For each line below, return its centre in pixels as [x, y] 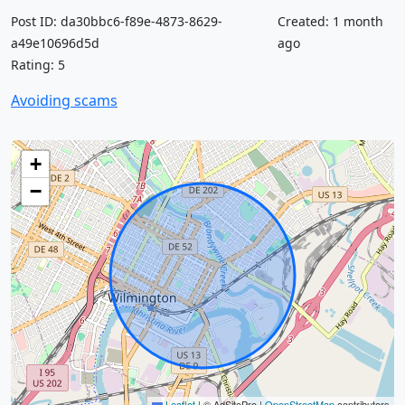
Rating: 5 [38, 65]
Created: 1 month [330, 21]
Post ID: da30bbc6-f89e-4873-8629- [117, 21]
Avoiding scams [64, 100]
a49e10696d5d [55, 43]
